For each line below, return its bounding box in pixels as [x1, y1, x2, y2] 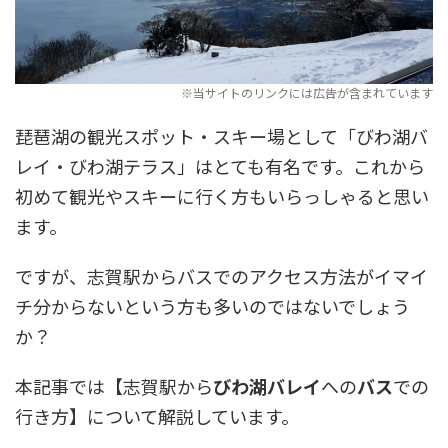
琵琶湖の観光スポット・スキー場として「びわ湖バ [15, 123, 428, 150]
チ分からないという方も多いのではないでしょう [15, 293, 410, 320]
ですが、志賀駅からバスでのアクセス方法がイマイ [15, 263, 428, 290]
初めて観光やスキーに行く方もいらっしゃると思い [15, 183, 429, 210]
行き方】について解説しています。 [15, 403, 299, 430]
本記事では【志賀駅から [15, 373, 213, 400]
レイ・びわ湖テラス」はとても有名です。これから [15, 153, 425, 180]
